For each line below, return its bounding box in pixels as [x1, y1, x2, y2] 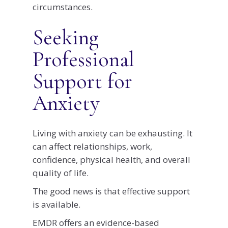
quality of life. [33, 166, 89, 179]
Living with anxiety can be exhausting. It [33, 127, 192, 139]
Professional [33, 46, 134, 72]
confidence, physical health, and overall [33, 153, 190, 165]
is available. [33, 198, 80, 210]
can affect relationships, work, [33, 140, 152, 152]
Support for [33, 68, 132, 94]
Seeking [33, 24, 99, 50]
